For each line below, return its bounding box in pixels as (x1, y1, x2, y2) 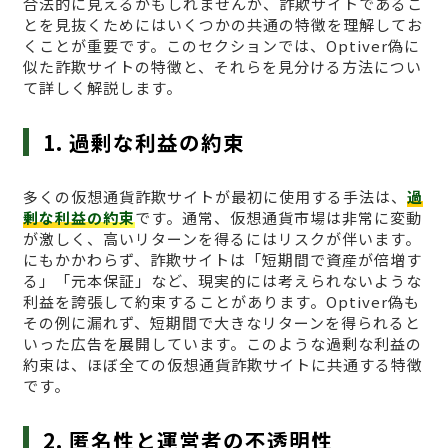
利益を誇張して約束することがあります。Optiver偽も (22, 290, 420, 312)
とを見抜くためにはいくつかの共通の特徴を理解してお (22, 13, 423, 35)
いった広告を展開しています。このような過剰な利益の (22, 332, 422, 354)
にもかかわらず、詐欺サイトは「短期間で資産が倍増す (22, 248, 422, 270)
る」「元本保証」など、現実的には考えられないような (22, 269, 422, 291)
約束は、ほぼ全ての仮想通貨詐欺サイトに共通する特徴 (22, 353, 423, 375)
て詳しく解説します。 (22, 76, 182, 98)
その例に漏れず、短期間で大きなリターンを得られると (22, 311, 421, 333)
